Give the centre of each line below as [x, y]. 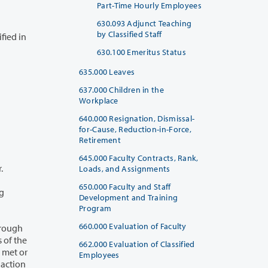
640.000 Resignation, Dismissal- [137, 118]
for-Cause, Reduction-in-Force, [135, 129]
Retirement [100, 140]
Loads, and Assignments [125, 168]
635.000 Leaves [107, 71]
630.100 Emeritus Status [141, 52]
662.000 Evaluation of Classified [137, 244]
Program [95, 208]
